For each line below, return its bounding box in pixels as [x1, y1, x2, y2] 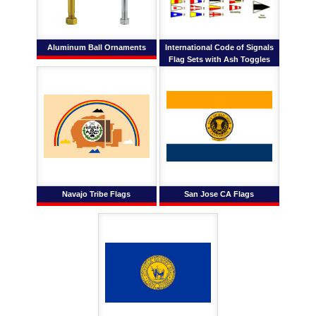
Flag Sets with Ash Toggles [168, 55, 270, 63]
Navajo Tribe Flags [62, 190, 131, 198]
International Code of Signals [164, 43, 274, 51]
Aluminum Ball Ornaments [47, 43, 146, 51]
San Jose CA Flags [184, 190, 255, 198]
